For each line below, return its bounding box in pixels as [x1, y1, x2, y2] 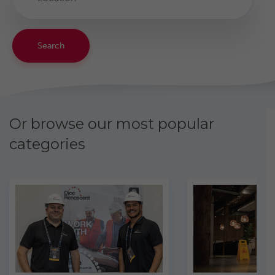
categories [9, 135, 85, 153]
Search [37, 41, 64, 51]
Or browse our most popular [9, 115, 214, 133]
